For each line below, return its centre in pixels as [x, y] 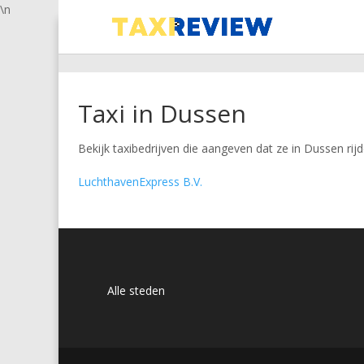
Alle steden [136, 290]
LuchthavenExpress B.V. [140, 182]
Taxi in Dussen [162, 113]
